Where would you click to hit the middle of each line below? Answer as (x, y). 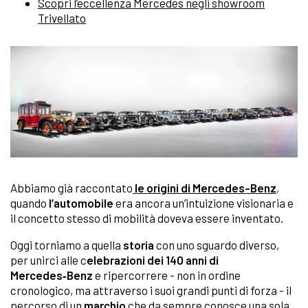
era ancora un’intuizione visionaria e (203, 202)
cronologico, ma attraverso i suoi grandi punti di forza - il (151, 290)
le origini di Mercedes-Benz (206, 187)
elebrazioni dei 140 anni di (153, 260)
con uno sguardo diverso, (217, 244)
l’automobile (81, 202)
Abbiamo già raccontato (71, 187)
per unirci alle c (48, 260)
